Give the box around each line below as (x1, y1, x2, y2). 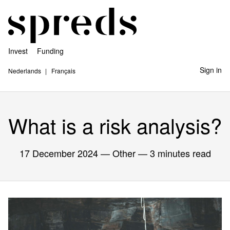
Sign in (200, 65, 222, 75)
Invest (8, 46, 28, 56)
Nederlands (8, 66, 41, 75)
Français (51, 66, 75, 75)
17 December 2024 (19, 146, 98, 160)
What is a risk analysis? (8, 110, 222, 140)
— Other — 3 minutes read (98, 146, 211, 160)
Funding (37, 46, 64, 56)
